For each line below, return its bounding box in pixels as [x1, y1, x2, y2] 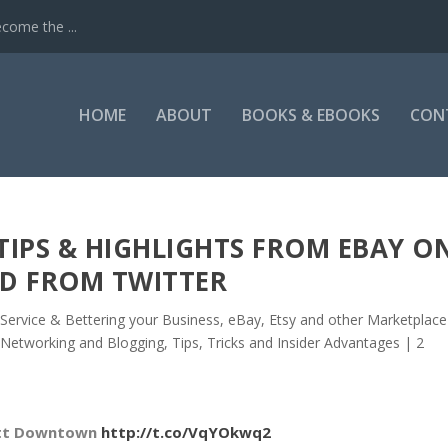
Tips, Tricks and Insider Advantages [172, 332, 400, 352]
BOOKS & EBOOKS [242, 104, 380, 126]
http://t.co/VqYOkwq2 [101, 422, 271, 443]
